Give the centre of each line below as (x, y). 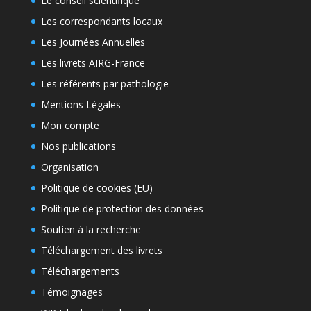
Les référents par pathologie (104, 84)
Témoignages (72, 292)
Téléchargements (80, 271)
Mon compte (70, 125)
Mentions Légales (81, 104)
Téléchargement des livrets (101, 250)
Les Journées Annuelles (93, 42)
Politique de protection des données (122, 209)
